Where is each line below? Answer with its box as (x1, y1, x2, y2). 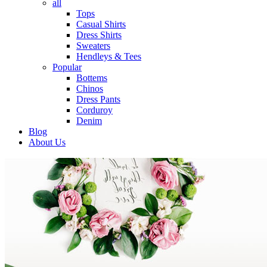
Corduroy (76, 104, 113, 115)
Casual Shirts (76, 18, 126, 29)
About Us (29, 136, 66, 147)
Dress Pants (76, 94, 120, 104)
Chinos (76, 83, 103, 94)
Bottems (76, 72, 107, 83)
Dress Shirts (76, 29, 122, 40)
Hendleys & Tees (76, 51, 141, 61)
